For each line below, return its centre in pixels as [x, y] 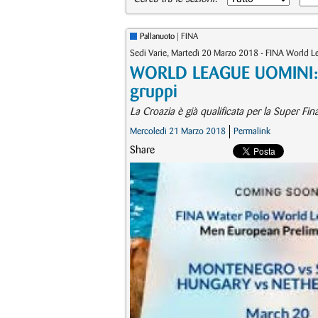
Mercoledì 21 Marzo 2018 [178, 131]
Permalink [252, 131]
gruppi [154, 92]
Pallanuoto [157, 37]
